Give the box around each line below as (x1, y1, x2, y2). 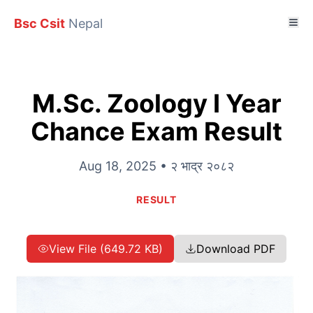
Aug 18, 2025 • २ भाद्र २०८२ (79, 159, 234, 173)
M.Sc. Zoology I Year (31, 88, 282, 119)
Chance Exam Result (31, 116, 282, 147)
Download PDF (196, 242, 275, 256)
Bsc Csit (14, 16, 65, 31)
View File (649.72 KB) (49, 242, 163, 256)
